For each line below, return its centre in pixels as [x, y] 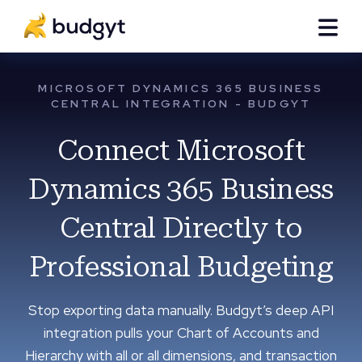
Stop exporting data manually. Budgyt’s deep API [181, 310]
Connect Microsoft [181, 150]
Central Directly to [181, 228]
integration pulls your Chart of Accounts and [181, 333]
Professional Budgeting [181, 267]
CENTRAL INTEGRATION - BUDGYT [181, 103]
